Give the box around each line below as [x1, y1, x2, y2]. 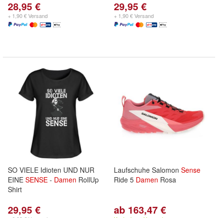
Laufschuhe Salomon [114, 165, 181, 175]
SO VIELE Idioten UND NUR [8, 165, 94, 175]
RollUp [76, 175, 99, 184]
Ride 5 [114, 175, 136, 184]
